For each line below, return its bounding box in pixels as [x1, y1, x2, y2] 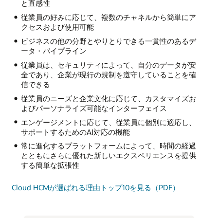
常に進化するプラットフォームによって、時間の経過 [20, 141, 196, 151]
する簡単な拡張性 [20, 160, 79, 170]
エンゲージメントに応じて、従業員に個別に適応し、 [20, 117, 196, 127]
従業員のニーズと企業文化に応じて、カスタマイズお [20, 93, 196, 103]
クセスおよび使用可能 [20, 22, 94, 32]
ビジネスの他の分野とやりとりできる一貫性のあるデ [20, 36, 196, 46]
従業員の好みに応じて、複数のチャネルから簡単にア [20, 12, 196, 22]
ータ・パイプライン [20, 45, 87, 55]
